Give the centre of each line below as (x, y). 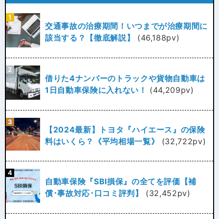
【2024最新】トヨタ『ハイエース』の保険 (125, 130)
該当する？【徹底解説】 (90, 37)
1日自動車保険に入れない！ (96, 90)
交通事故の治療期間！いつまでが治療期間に (127, 26)
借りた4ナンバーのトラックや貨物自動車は (125, 78)
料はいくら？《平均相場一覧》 (102, 142)
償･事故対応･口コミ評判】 (94, 193)
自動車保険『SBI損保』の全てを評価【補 (121, 181)
